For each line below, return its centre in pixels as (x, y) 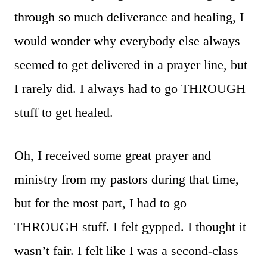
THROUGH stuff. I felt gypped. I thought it (130, 226)
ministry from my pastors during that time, (127, 179)
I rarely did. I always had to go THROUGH (130, 88)
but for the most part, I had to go (100, 203)
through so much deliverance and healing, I (129, 17)
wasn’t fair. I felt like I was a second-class (126, 250)
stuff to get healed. (64, 112)
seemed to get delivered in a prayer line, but (131, 64)
